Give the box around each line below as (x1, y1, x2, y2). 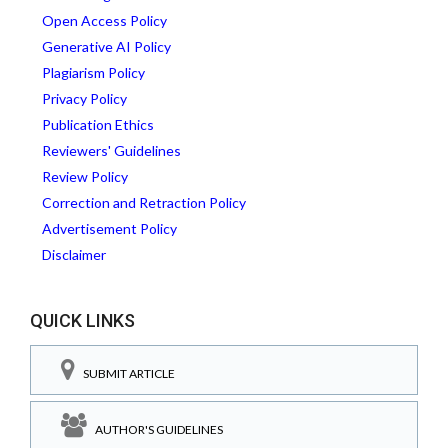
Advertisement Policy (42, 220, 177, 238)
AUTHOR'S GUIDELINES (87, 421, 223, 437)
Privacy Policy (42, 90, 127, 108)
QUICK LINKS (30, 310, 135, 332)
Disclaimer (42, 246, 106, 264)
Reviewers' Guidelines (42, 142, 181, 160)
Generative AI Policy (42, 38, 171, 56)
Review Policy (42, 168, 128, 186)
